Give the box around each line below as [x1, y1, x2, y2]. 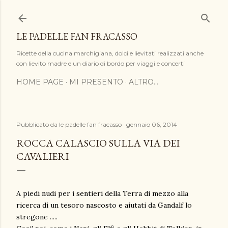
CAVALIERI [16, 150, 69, 163]
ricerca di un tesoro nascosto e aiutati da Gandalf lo [16, 201, 192, 210]
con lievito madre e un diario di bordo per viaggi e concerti [16, 60, 185, 67]
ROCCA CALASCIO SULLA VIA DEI [16, 136, 180, 150]
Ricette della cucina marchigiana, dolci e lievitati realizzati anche [16, 49, 204, 57]
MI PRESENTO [69, 77, 123, 87]
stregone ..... [16, 212, 58, 221]
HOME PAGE [16, 77, 64, 87]
